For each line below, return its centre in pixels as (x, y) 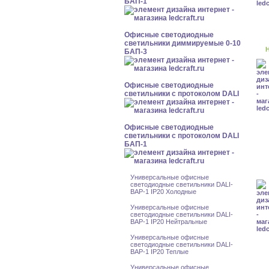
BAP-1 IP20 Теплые (159, 252)
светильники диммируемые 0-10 (183, 43)
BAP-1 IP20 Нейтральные (169, 222)
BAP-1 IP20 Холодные (163, 192)
